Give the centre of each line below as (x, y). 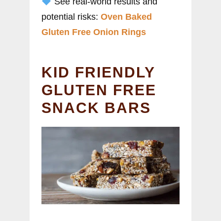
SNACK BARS (96, 108)
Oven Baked (126, 17)
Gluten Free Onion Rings (94, 32)
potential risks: (71, 17)
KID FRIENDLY (98, 72)
